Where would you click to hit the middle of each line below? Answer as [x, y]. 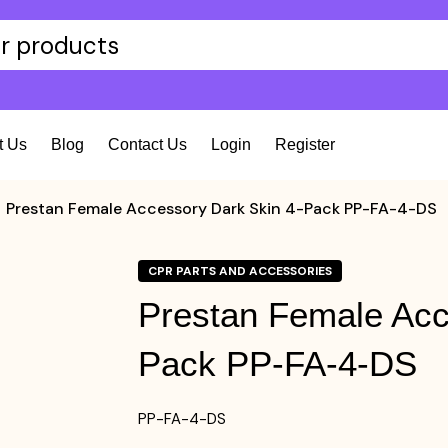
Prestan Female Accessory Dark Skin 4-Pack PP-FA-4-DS [221, 208]
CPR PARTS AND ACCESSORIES [239, 271]
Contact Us [147, 144]
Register [305, 144]
